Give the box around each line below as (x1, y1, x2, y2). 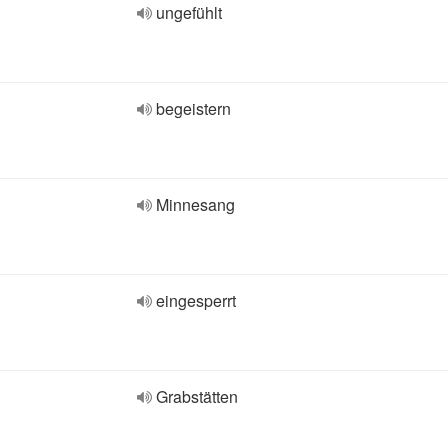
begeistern (156, 97, 231, 120)
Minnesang (156, 193, 235, 216)
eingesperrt (156, 289, 236, 312)
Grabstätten (156, 385, 238, 408)
